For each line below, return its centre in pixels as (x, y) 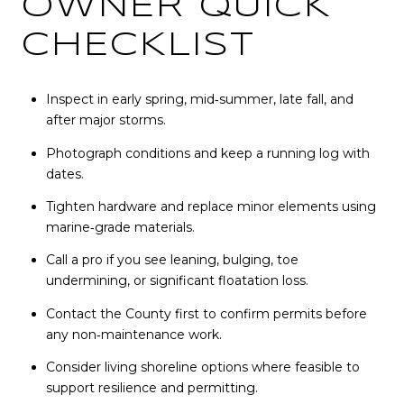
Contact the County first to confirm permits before (206, 313)
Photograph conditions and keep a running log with (207, 153)
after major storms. (106, 120)
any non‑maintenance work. (133, 334)
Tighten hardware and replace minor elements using (211, 206)
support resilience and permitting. (151, 387)
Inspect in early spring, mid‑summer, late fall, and (199, 100)
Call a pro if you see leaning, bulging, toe (172, 260)
